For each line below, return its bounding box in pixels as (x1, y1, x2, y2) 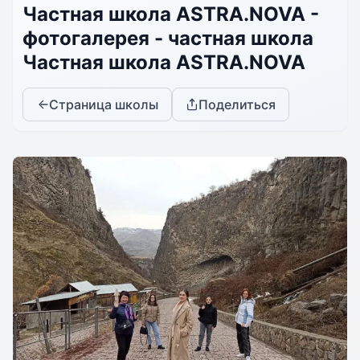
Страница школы (49, 96, 158, 112)
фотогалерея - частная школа (22, 27, 313, 50)
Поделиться (198, 96, 276, 112)
